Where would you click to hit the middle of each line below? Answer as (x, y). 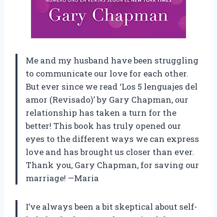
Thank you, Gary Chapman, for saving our (112, 165)
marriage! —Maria (62, 178)
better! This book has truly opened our (103, 126)
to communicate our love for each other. (107, 74)
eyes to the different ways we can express (112, 139)
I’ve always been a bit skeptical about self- (111, 207)
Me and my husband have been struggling (112, 61)
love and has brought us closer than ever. (110, 152)
